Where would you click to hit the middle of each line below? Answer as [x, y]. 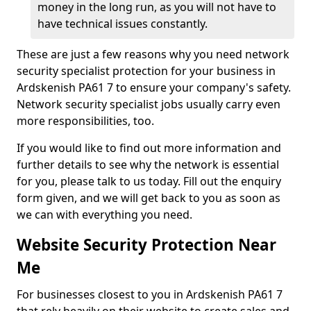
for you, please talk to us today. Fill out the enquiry [149, 181]
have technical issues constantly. [124, 24]
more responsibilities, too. [85, 121]
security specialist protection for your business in [146, 71]
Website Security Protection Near [146, 245]
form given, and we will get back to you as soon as [149, 198]
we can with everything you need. [106, 215]
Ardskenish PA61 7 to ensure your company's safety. [154, 87]
